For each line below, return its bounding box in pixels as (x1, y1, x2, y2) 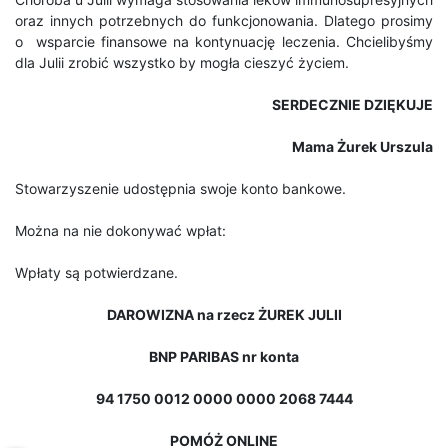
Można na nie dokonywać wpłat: (15, 221, 226, 239)
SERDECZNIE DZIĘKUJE (272, 95, 433, 113)
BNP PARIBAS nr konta (149, 347, 299, 365)
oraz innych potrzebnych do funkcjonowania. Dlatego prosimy (15, 11, 433, 29)
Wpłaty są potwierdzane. (15, 263, 178, 281)
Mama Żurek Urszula (292, 137, 433, 155)
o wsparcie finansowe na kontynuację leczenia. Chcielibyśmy (15, 32, 433, 50)
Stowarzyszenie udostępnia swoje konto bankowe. (15, 179, 346, 197)
